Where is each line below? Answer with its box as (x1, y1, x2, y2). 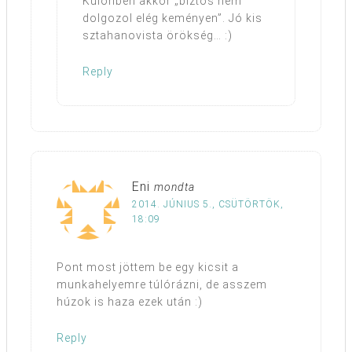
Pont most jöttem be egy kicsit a (57, 260, 239, 273)
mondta (154, 180, 195, 193)
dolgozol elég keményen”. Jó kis (82, 11, 262, 24)
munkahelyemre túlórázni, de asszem (57, 277, 267, 291)
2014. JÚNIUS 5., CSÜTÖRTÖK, (132, 198, 284, 210)
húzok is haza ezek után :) (57, 295, 203, 308)
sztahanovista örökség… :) (82, 28, 233, 42)
